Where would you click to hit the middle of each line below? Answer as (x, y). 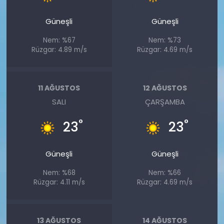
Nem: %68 (59, 172)
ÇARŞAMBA (165, 101)
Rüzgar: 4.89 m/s (59, 49)
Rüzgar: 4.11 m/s (59, 182)
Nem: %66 (165, 172)
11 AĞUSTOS (59, 88)
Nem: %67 (59, 40)
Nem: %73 (165, 40)
